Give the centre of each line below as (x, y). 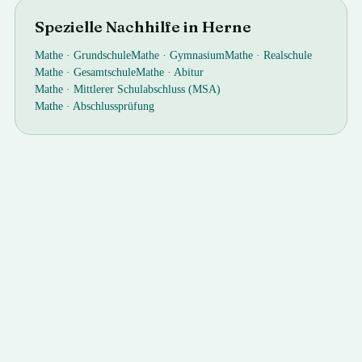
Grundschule (103, 55)
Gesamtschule (105, 72)
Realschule (288, 55)
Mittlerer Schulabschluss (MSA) (147, 89)
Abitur (189, 72)
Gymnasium (198, 55)
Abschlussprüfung (114, 106)
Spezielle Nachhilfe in (119, 27)
